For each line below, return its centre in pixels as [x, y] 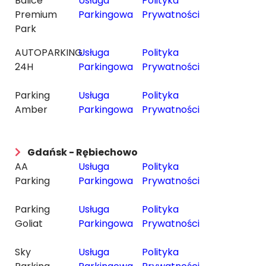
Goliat [29, 224]
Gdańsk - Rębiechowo [83, 152]
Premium [36, 15]
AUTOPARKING [49, 53]
